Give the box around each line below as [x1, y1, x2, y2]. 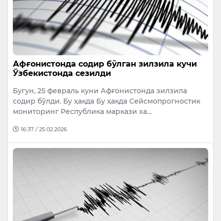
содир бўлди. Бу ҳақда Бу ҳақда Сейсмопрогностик [13, 96, 200, 106]
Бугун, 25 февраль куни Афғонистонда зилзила [13, 86, 187, 95]
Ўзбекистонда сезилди [13, 68, 111, 78]
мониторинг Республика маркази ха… [13, 107, 152, 116]
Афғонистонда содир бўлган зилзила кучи [13, 59, 197, 69]
